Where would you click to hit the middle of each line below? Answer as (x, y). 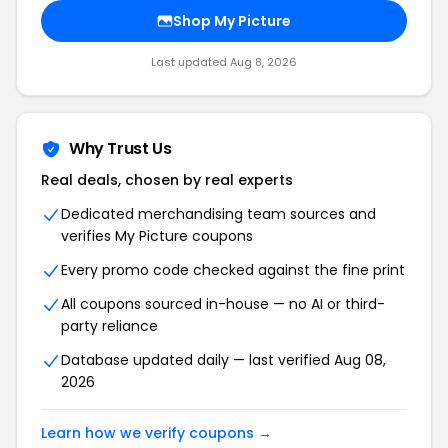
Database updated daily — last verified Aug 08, (223, 360)
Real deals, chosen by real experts (167, 180)
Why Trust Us (120, 148)
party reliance (109, 326)
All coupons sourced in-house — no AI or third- (223, 304)
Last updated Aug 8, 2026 (224, 62)
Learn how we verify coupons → (156, 433)
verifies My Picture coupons (157, 236)
